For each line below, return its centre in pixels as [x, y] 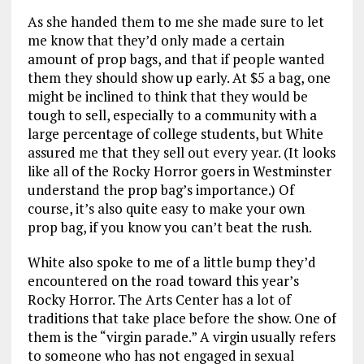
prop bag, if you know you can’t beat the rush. [169, 227]
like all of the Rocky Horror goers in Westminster [179, 171]
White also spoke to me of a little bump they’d [171, 262]
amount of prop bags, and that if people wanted [176, 59]
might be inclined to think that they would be [167, 97]
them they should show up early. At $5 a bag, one [179, 78]
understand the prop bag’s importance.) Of [160, 190]
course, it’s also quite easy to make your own [166, 209]
